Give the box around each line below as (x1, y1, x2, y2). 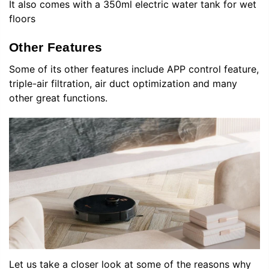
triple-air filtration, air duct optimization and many (9, 77, 237, 90)
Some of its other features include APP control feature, (9, 63, 259, 76)
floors (9, 13, 35, 25)
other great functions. (9, 92, 107, 104)
